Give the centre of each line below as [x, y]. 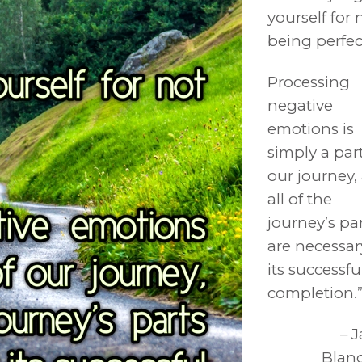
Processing [309, 82]
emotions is [311, 129]
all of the [300, 200]
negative [300, 106]
